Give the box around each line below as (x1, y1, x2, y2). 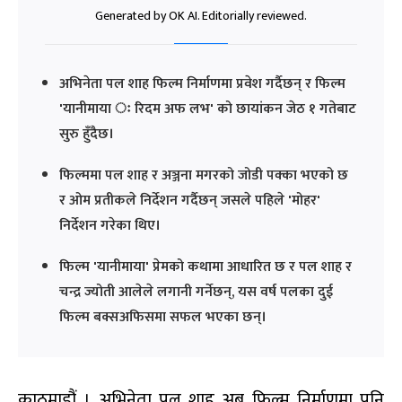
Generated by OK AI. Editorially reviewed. (95, 5, 307, 27)
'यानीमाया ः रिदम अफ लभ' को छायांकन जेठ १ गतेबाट (59, 97, 356, 122)
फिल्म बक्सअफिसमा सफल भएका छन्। (59, 305, 267, 330)
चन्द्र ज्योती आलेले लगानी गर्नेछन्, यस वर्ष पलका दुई (59, 280, 333, 305)
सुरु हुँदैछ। (59, 122, 114, 147)
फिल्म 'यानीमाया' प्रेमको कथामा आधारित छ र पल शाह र (59, 255, 352, 280)
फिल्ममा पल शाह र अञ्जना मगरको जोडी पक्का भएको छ (59, 163, 348, 188)
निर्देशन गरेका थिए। (59, 214, 161, 239)
